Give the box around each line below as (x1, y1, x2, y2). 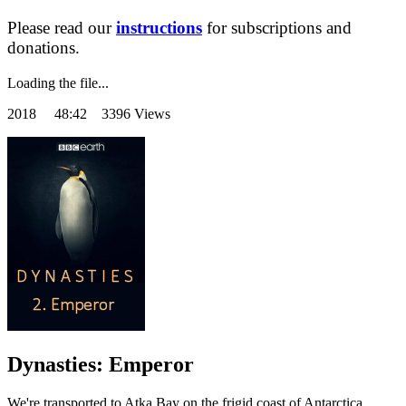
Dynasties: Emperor (7, 353, 194, 377)
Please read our (7, 18, 116, 37)
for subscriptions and (202, 18, 352, 37)
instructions (116, 18, 202, 37)
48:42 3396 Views (54, 106, 170, 122)
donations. (7, 38, 80, 57)
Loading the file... (7, 75, 109, 92)
